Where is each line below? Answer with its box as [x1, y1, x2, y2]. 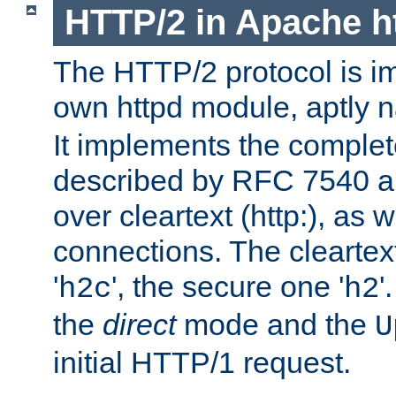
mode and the [176, 308, 375, 342]
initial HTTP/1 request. [53, 346, 351, 380]
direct [103, 308, 176, 342]
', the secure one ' [111, 270, 344, 304]
